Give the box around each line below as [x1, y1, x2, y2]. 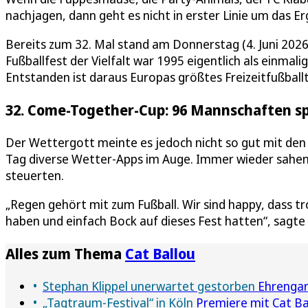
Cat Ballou [125, 243, 195, 264]
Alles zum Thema [5, 243, 125, 264]
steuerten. [5, 167, 64, 184]
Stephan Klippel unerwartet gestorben [43, 278, 255, 295]
